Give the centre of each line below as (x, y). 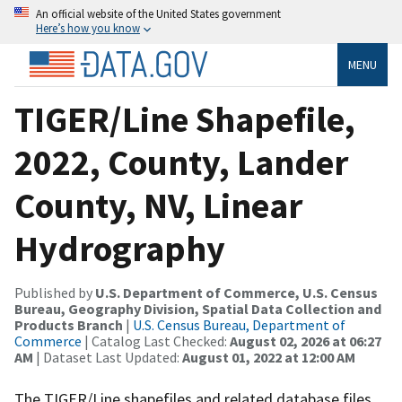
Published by (55, 292)
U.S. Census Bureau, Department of (239, 324)
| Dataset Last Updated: (108, 357)
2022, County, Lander (181, 162)
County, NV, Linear (158, 205)
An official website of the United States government (158, 13)
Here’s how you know (88, 28)
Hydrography (120, 248)
